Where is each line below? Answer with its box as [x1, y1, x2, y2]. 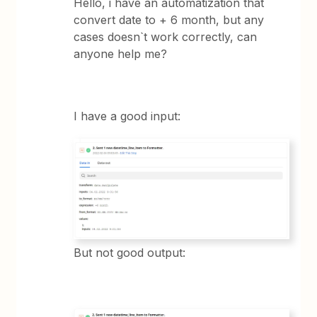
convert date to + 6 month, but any [74, 13, 265, 27]
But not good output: [74, 245, 190, 260]
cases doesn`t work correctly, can [74, 30, 258, 44]
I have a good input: [74, 109, 181, 123]
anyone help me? [74, 47, 171, 61]
